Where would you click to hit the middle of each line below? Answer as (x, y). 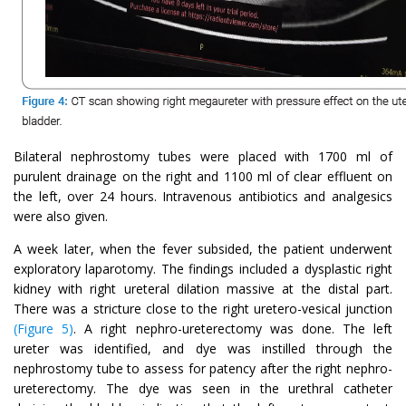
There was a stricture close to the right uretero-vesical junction (203, 308)
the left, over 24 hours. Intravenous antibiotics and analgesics (203, 196)
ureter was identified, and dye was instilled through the (203, 348)
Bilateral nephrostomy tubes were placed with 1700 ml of (203, 156)
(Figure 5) (44, 328)
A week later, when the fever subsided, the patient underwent (203, 248)
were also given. (61, 216)
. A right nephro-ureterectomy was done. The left (233, 328)
